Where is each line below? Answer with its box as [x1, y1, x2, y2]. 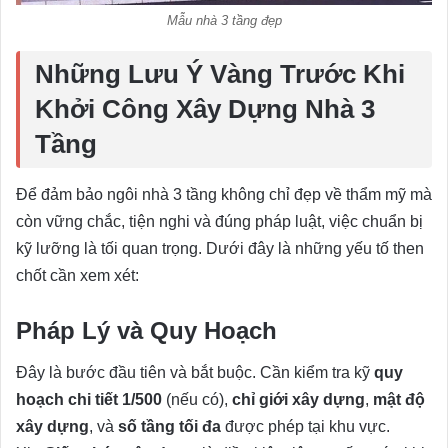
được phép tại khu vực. [221, 417, 390, 435]
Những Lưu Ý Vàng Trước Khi [35, 60, 405, 89]
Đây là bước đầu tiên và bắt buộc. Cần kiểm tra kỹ [16, 363, 374, 381]
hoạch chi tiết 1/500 [16, 390, 162, 408]
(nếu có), [162, 390, 232, 408]
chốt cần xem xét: [16, 266, 139, 284]
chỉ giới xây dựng [232, 390, 365, 408]
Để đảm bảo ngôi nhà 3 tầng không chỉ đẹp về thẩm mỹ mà [16, 185, 432, 203]
